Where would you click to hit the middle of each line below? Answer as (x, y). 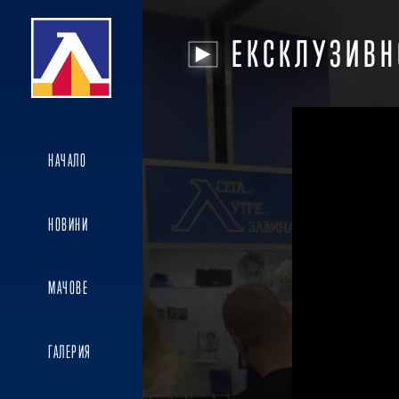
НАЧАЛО (68, 160)
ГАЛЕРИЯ (70, 352)
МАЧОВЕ (69, 288)
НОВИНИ (69, 224)
